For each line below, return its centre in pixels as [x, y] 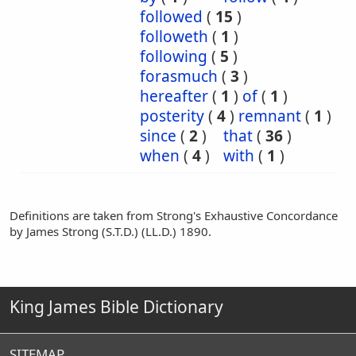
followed [171, 17]
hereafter [174, 96]
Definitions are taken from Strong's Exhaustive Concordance [174, 215]
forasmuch [179, 76]
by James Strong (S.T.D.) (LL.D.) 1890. [110, 231]
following [174, 56]
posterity [172, 116]
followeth [174, 37]
